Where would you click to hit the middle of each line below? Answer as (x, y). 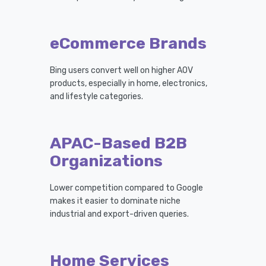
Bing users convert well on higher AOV (121, 70)
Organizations (106, 161)
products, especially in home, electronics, (129, 83)
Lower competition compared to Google (126, 188)
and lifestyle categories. (96, 96)
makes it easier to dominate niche (115, 201)
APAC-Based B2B (118, 143)
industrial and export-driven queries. (119, 214)
